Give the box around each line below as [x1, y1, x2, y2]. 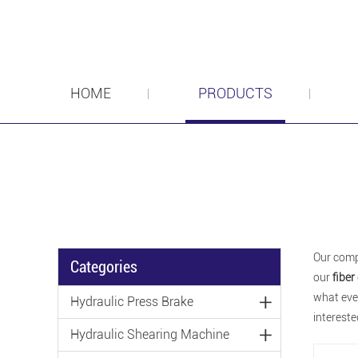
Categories [70, 257, 137, 276]
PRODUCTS [198, 85, 273, 101]
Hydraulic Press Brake [70, 294, 193, 309]
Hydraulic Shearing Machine [70, 327, 229, 342]
